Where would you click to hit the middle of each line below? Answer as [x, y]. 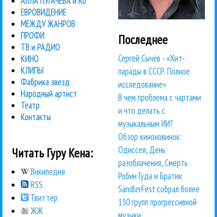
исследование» [142, 85]
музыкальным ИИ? [146, 124]
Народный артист [49, 93]
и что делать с [142, 111]
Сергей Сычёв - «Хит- [152, 58]
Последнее [143, 40]
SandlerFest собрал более [159, 189]
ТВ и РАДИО [41, 47]
